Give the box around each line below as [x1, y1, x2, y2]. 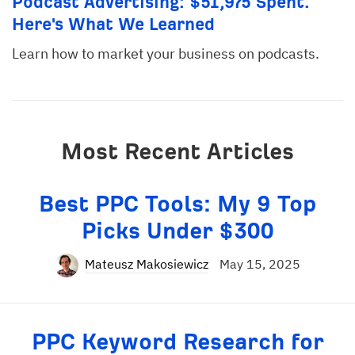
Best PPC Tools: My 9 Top [38, 192, 317, 216]
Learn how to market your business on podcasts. [12, 44, 319, 63]
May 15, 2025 [219, 256, 300, 272]
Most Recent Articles [61, 139, 294, 164]
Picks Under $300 [81, 219, 274, 243]
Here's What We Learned [12, 15, 215, 33]
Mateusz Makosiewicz [85, 256, 208, 272]
